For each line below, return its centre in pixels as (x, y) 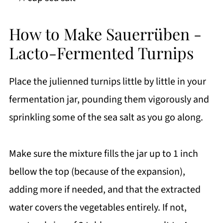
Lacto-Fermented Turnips (101, 52)
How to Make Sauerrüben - (105, 33)
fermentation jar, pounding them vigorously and (109, 99)
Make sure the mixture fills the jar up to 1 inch (103, 154)
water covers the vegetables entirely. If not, (98, 207)
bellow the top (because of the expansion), (97, 171)
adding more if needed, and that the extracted (105, 189)
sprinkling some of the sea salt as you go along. (106, 117)
